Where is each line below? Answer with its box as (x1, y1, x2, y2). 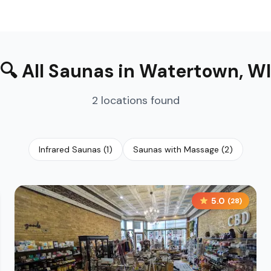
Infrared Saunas (38, 143, 101, 155)
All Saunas (22, 59, 114, 83)
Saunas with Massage (132, 143, 219, 155)
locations (100, 93, 148, 108)
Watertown (139, 59, 239, 83)
